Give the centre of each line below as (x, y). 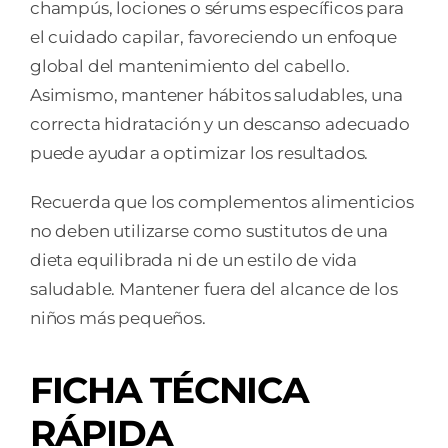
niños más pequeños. (117, 317)
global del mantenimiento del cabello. (189, 65)
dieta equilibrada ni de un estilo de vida (193, 259)
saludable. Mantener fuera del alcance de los (213, 288)
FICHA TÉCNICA (169, 389)
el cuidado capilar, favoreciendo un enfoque (213, 36)
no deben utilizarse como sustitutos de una (208, 230)
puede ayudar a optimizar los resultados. (199, 152)
